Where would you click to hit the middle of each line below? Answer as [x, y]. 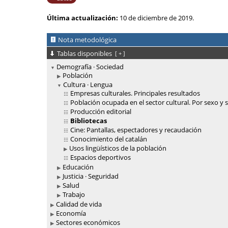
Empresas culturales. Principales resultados [135, 93]
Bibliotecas [88, 121]
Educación [78, 167]
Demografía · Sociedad [90, 67]
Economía [71, 213]
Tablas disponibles [85, 53]
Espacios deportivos [101, 158]
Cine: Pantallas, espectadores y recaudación [136, 130]
